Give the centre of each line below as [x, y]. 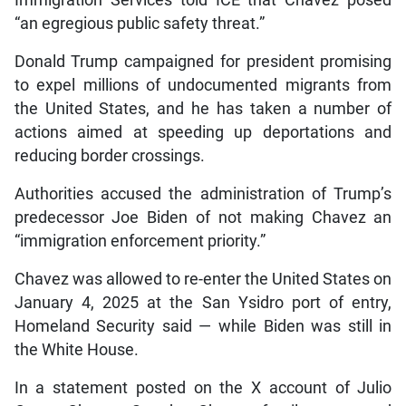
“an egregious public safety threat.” [139, 24]
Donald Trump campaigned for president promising [203, 62]
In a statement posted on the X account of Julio [203, 388]
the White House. [76, 350]
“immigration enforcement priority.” [140, 242]
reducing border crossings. [109, 156]
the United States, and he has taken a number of [203, 109]
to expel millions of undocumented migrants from [203, 86]
